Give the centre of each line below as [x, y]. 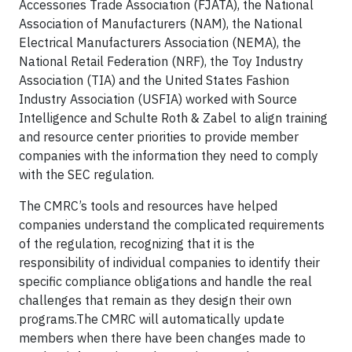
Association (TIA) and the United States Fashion [154, 80]
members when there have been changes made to [162, 338]
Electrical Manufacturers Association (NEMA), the [160, 42]
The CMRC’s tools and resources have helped [148, 206]
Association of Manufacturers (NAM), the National [161, 24]
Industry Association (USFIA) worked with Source [158, 99]
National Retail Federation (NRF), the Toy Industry [161, 61]
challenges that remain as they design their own [155, 300]
